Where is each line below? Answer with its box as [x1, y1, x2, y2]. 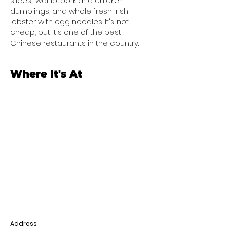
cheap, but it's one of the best [10, 27, 121, 37]
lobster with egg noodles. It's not [10, 16, 129, 27]
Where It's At [10, 68, 82, 80]
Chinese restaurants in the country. [10, 37, 139, 48]
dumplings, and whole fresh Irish [10, 6, 128, 16]
